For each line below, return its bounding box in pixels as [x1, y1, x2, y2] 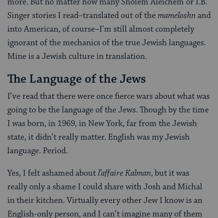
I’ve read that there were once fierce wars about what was [7, 91, 210, 102]
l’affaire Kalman [98, 167, 151, 179]
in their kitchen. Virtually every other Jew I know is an [7, 195, 202, 206]
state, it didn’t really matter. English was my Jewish [7, 131, 190, 143]
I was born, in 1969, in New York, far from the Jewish [7, 118, 197, 129]
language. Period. [7, 145, 68, 156]
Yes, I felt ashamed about [7, 167, 98, 179]
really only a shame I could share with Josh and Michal [7, 181, 202, 192]
